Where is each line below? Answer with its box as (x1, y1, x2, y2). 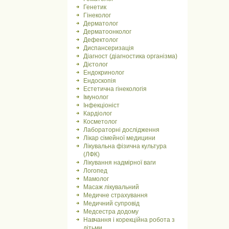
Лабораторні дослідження (83, 126, 159, 133)
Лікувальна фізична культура (83, 143, 167, 150)
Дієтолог (83, 61, 108, 68)
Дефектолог (83, 36, 118, 43)
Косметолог (83, 118, 117, 125)
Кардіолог (83, 110, 112, 117)
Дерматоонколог (83, 28, 131, 35)
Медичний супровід (83, 200, 140, 207)
